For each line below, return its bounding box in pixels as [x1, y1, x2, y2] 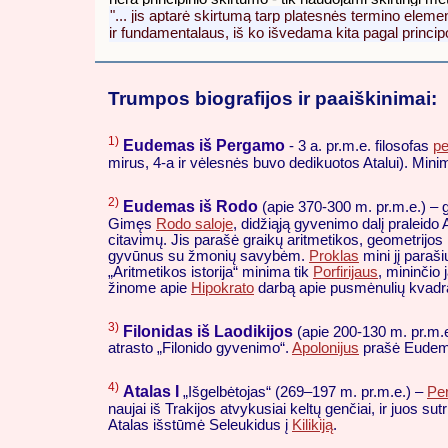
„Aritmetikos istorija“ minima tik [108, 263, 313, 280]
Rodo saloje [156, 215, 233, 232]
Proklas [309, 247, 359, 264]
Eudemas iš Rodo [123, 197, 258, 215]
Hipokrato [191, 279, 254, 296]
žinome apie [108, 279, 191, 296]
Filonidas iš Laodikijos [123, 322, 293, 340]
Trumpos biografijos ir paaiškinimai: [108, 87, 437, 109]
